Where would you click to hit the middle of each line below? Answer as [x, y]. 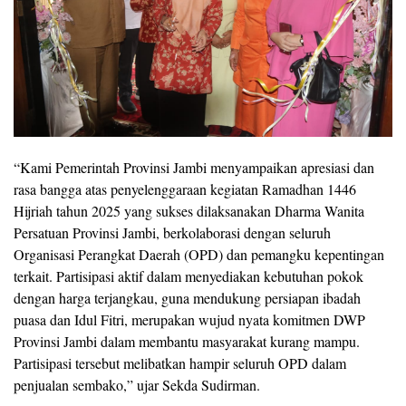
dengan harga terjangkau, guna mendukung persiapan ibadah [187, 298]
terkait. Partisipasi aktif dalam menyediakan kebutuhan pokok [188, 276]
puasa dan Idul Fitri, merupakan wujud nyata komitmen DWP [189, 320]
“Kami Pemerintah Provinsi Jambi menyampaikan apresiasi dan [194, 168]
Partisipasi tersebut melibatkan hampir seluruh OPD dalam [180, 363]
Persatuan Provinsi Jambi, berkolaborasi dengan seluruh [172, 233]
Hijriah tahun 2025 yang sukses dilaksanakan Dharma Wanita [189, 211]
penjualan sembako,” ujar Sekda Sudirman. [137, 385]
